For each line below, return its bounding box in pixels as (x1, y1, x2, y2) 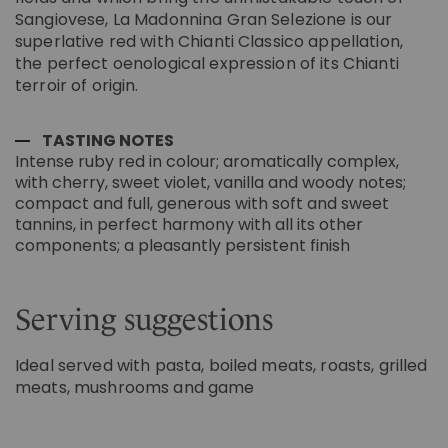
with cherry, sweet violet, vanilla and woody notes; (15, 170, 406, 194)
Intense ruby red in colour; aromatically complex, (15, 149, 399, 173)
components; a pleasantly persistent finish (15, 233, 350, 257)
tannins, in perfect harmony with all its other (15, 212, 363, 236)
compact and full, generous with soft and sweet (15, 191, 389, 215)
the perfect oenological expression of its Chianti (15, 52, 399, 76)
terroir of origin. (15, 74, 139, 98)
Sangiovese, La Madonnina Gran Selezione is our (15, 8, 393, 32)
